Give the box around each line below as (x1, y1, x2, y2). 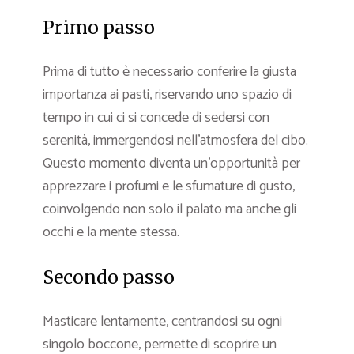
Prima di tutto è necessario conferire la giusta (43, 60, 296, 85)
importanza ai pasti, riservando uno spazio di (43, 83, 292, 107)
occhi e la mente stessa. (43, 220, 179, 245)
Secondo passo (43, 265, 175, 289)
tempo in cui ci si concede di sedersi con (43, 106, 269, 130)
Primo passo (43, 16, 155, 40)
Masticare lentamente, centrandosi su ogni (43, 310, 282, 334)
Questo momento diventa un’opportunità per (43, 152, 300, 176)
